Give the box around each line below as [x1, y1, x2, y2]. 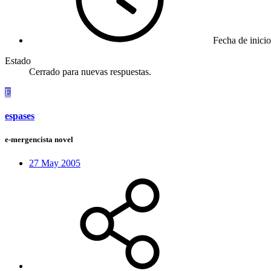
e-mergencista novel [5, 135, 73, 145]
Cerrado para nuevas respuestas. [29, 66, 151, 77]
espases [5, 111, 34, 122]
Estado [5, 55, 31, 66]
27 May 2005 [29, 158, 80, 169]
